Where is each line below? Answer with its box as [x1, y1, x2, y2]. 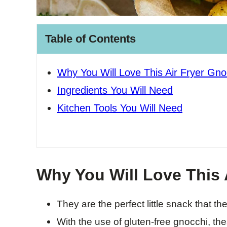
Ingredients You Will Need [57, 85, 173, 96]
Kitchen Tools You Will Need [57, 102, 182, 113]
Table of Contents [45, 32, 136, 45]
